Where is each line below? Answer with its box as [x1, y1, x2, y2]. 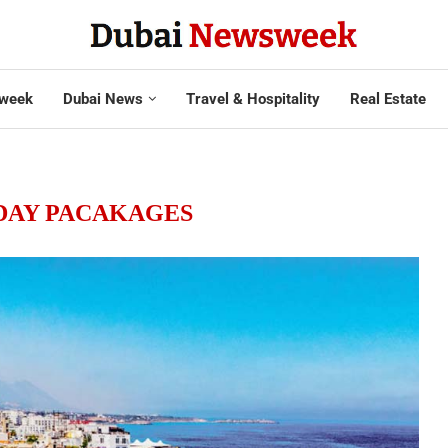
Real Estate [349, 89, 426, 108]
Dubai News [62, 89, 143, 108]
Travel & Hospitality [185, 89, 320, 108]
